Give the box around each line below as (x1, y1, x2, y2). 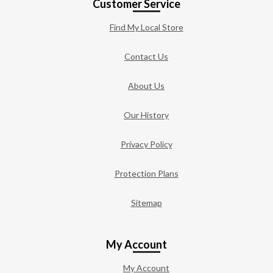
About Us (128, 80, 165, 91)
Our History (124, 109, 169, 120)
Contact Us (124, 51, 168, 62)
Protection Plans (114, 168, 179, 179)
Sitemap (130, 197, 162, 208)
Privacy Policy (120, 138, 172, 149)
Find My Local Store (109, 21, 183, 32)
